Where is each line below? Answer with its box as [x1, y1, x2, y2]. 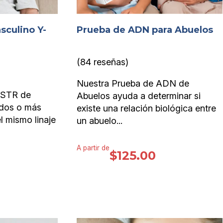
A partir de [77, 143, 110, 152]
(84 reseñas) [77, 57, 128, 68]
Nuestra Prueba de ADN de [77, 78, 189, 89]
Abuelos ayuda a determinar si [77, 91, 201, 102]
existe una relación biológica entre [77, 103, 216, 114]
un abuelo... [77, 115, 122, 126]
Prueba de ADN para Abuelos [77, 24, 213, 36]
